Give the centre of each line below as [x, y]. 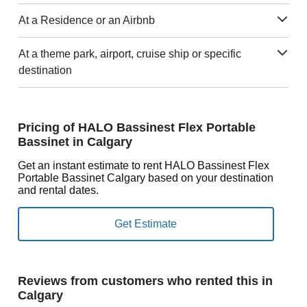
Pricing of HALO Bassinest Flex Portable [136, 127]
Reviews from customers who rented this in [145, 281]
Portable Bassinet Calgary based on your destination [145, 177]
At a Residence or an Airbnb [86, 20]
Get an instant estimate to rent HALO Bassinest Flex [143, 165]
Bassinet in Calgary [75, 142]
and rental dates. [58, 190]
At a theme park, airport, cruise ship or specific [130, 53]
